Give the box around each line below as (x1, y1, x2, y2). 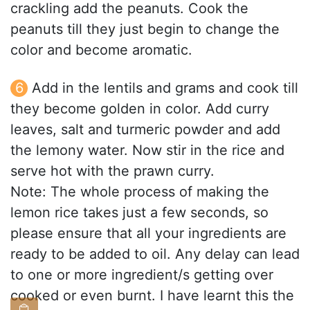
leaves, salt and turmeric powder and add (10, 121, 280, 138)
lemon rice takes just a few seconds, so (10, 204, 268, 221)
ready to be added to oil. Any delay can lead (10, 246, 300, 263)
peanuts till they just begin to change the (10, 21, 280, 38)
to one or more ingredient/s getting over (10, 266, 273, 284)
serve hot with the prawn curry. (10, 163, 215, 180)
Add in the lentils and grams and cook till (32, 80, 298, 97)
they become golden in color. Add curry (10, 100, 269, 118)
